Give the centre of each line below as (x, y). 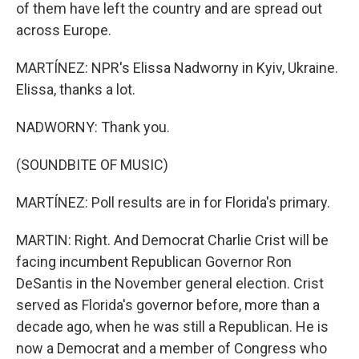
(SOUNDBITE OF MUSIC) (92, 165)
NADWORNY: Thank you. (93, 127)
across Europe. (64, 30)
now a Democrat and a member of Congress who (171, 348)
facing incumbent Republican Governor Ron (154, 262)
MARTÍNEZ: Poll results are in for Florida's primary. (173, 202)
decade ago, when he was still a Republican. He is (172, 327)
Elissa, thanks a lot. (76, 89)
